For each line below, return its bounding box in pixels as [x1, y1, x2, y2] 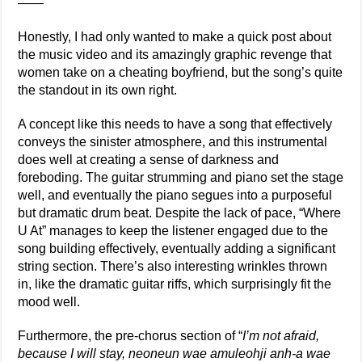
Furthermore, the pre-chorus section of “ [18, 329, 243, 343]
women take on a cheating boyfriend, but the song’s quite [18, 65, 343, 80]
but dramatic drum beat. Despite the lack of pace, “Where [18, 206, 342, 221]
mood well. [18, 295, 81, 309]
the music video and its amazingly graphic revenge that [18, 48, 332, 62]
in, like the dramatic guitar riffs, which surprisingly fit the [18, 277, 332, 292]
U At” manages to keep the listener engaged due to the [18, 224, 329, 238]
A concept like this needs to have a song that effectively [18, 117, 333, 132]
